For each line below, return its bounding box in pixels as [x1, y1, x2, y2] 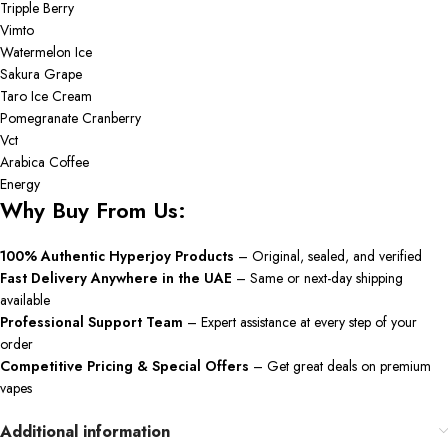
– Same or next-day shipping [232, 268, 403, 289]
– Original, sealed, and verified [234, 246, 422, 267]
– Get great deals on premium [249, 356, 431, 377]
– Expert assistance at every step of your [183, 312, 417, 333]
